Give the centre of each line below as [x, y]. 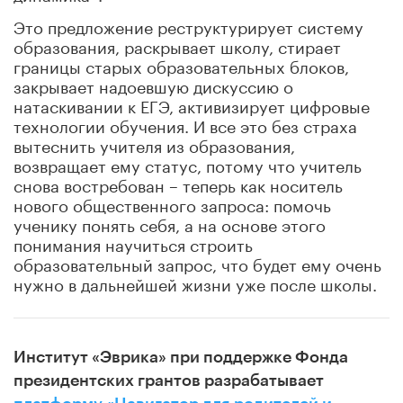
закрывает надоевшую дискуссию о [153, 84]
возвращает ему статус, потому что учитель [188, 163]
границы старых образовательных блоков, [181, 64]
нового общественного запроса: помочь [172, 203]
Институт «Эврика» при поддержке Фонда [181, 357]
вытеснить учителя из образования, [154, 143]
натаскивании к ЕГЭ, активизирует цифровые [192, 104]
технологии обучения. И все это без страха [185, 124]
